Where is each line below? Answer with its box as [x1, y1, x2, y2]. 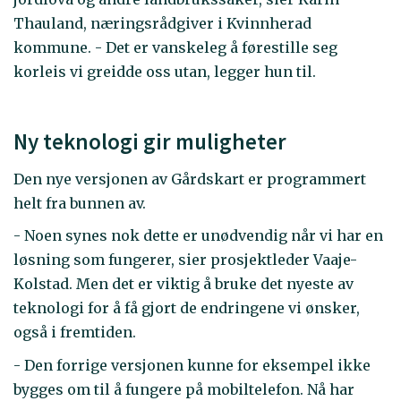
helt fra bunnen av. [13, 193, 146, 212]
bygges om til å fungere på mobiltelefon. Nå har [13, 380, 354, 398]
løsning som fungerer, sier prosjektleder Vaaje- [13, 251, 357, 269]
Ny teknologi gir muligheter [13, 127, 286, 157]
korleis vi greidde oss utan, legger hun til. [13, 63, 316, 81]
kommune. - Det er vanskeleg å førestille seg [13, 38, 337, 57]
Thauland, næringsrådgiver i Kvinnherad [13, 14, 311, 33]
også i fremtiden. [13, 323, 136, 342]
